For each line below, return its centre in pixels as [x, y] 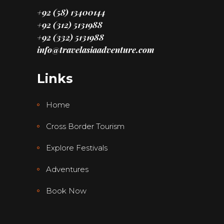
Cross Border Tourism [85, 126]
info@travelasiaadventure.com [96, 50]
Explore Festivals [77, 148]
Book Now [66, 191]
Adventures [67, 169]
